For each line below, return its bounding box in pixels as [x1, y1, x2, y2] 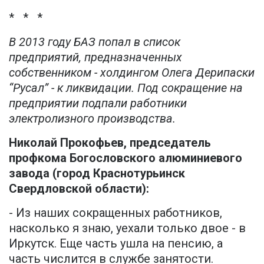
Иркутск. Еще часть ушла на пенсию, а [9, 236, 223, 251]
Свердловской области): [9, 181, 149, 196]
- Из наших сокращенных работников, [9, 206, 222, 220]
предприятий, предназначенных [9, 50, 182, 65]
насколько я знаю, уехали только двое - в [9, 221, 246, 236]
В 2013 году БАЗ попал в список [9, 35, 180, 49]
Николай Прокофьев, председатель [9, 136, 211, 150]
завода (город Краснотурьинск [9, 166, 185, 181]
